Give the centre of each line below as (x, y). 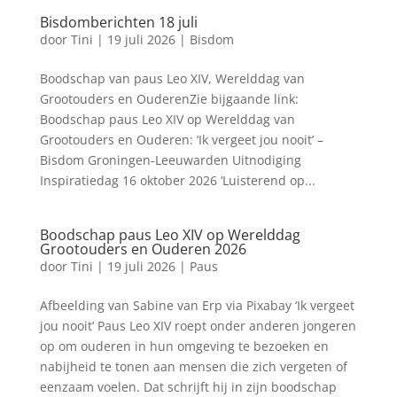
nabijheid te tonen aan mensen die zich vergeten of (193, 366)
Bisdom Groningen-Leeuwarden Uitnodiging (170, 160)
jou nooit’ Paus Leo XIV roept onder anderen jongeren (198, 326)
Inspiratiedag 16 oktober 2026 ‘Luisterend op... (177, 180)
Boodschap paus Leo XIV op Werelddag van (167, 119)
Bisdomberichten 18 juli (118, 22)
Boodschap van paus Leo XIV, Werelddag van (172, 78)
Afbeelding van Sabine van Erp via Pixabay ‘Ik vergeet (197, 305)
